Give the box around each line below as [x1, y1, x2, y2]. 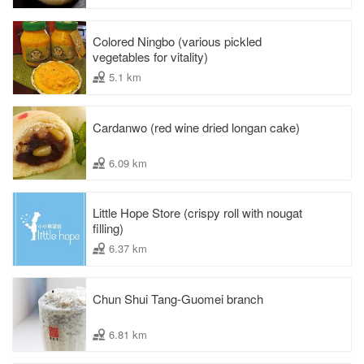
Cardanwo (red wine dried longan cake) [93, 118, 300, 136]
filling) [93, 219, 123, 237]
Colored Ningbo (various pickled [93, 32, 262, 50]
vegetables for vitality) [93, 48, 208, 66]
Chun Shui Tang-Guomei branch [93, 289, 263, 307]
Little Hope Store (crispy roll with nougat [93, 204, 302, 222]
